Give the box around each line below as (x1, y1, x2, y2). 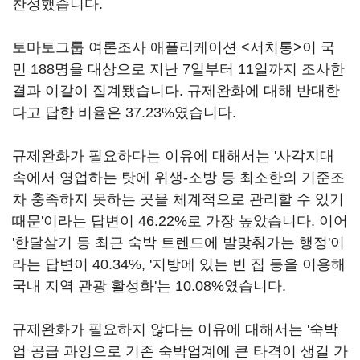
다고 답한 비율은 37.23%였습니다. (12, 104, 236, 121)
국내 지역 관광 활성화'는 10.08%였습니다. (12, 278, 286, 294)
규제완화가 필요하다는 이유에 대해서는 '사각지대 (12, 148, 334, 164)
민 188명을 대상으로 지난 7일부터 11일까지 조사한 (12, 61, 345, 77)
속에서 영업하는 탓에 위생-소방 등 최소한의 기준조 (12, 170, 345, 186)
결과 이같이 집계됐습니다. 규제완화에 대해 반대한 (12, 83, 340, 99)
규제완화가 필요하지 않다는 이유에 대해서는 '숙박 (12, 321, 338, 337)
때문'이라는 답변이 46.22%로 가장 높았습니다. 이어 (12, 213, 348, 229)
